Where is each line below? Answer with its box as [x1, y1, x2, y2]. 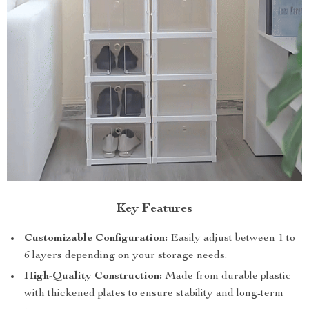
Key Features [117, 203, 192, 215]
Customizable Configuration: [24, 233, 168, 244]
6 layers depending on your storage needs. [24, 250, 227, 261]
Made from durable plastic [162, 271, 291, 282]
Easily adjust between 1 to [168, 233, 295, 244]
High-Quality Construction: [24, 271, 162, 282]
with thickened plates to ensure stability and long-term [24, 288, 283, 299]
